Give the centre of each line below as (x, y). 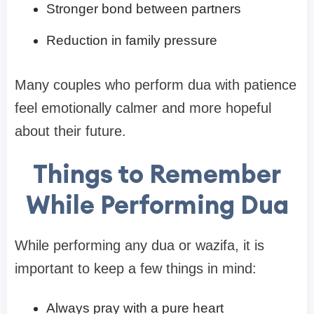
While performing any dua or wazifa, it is (139, 246)
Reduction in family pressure (132, 41)
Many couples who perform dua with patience (156, 85)
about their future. (70, 131)
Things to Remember (157, 174)
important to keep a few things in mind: (136, 269)
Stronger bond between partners (144, 9)
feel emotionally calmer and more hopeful (143, 108)
